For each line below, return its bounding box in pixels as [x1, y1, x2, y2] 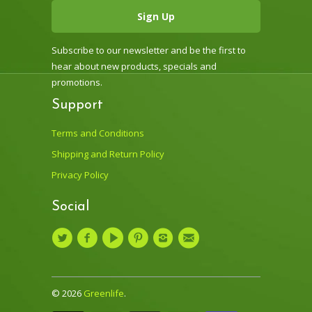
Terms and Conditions [52, 126, 144, 139]
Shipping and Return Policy [52, 147, 164, 160]
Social [52, 199, 89, 214]
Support [52, 98, 103, 113]
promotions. [52, 76, 102, 89]
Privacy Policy [52, 168, 109, 181]
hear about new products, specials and [52, 60, 217, 73]
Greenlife [84, 287, 124, 300]
